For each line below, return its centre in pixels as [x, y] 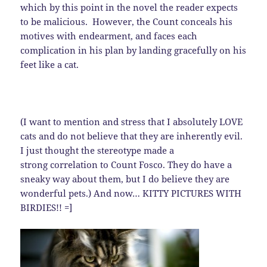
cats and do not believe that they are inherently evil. [132, 136]
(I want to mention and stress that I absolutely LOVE [132, 122]
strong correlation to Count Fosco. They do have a [126, 165]
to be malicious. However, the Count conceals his [127, 22]
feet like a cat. [50, 65]
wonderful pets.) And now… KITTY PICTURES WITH [131, 193]
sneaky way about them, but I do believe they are [125, 179]
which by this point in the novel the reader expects [129, 7]
